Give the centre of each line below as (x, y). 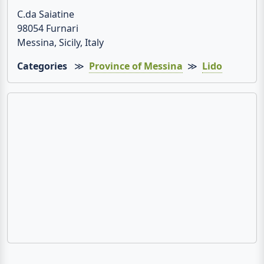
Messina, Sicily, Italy (60, 43)
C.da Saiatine (46, 14)
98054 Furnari (48, 29)
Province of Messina (136, 66)
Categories (42, 66)
